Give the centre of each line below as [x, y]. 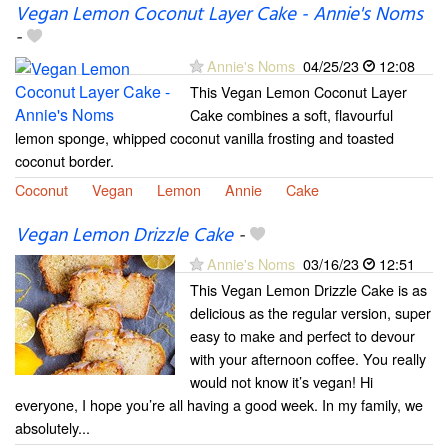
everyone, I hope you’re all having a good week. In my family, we [219, 404]
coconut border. [64, 160]
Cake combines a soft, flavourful [291, 114]
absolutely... [52, 427]
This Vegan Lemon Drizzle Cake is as [308, 289]
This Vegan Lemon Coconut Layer [298, 91]
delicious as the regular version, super [310, 312]
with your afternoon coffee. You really [308, 358]
